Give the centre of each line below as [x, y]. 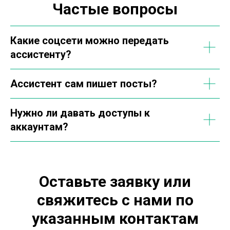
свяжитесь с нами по [115, 200]
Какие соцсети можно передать [90, 40]
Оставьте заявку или [115, 181]
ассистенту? [41, 54]
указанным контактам [115, 218]
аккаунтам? [39, 127]
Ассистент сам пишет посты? [84, 83]
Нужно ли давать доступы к [80, 113]
